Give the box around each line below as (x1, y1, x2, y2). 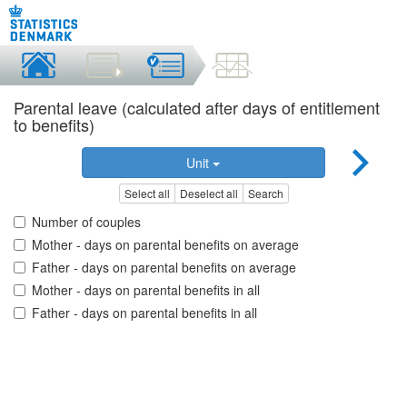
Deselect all (179, 185, 238, 202)
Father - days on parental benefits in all (32, 303, 257, 323)
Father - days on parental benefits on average (32, 258, 296, 277)
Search (247, 185, 283, 202)
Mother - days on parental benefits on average (32, 235, 299, 254)
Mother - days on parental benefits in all (32, 281, 260, 300)
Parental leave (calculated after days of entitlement (14, 95, 380, 119)
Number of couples (32, 213, 141, 232)
